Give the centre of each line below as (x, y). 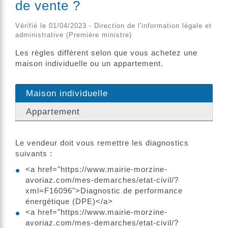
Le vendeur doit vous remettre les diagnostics (102, 142)
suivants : (34, 153)
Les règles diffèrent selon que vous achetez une (106, 52)
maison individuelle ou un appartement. (89, 63)
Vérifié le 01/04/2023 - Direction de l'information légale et (113, 25)
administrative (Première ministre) (74, 35)
